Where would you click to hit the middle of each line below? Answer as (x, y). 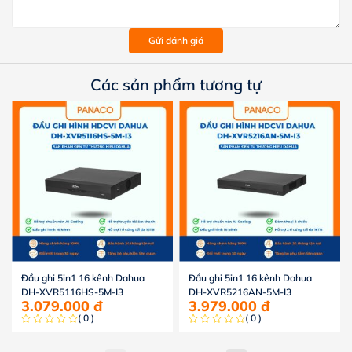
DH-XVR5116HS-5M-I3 (72, 291)
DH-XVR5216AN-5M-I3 (240, 291)
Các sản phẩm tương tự (176, 84)
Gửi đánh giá (176, 41)
